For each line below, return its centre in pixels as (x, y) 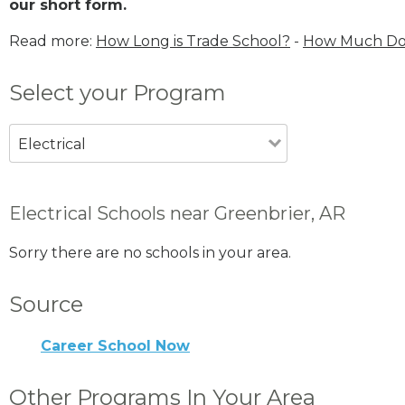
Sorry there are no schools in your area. (150, 252)
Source (46, 304)
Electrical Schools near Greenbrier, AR (177, 213)
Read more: (52, 41)
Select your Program (118, 92)
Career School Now (115, 345)
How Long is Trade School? (193, 41)
